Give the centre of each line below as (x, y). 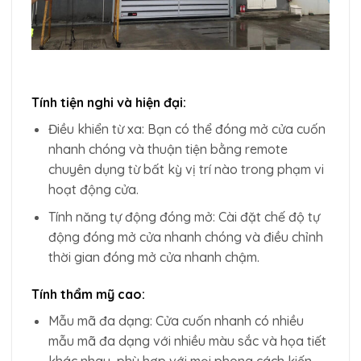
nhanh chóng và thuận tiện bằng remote (168, 149)
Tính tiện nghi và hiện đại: (109, 102)
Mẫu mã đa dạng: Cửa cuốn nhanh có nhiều (176, 321)
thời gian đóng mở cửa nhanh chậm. (154, 257)
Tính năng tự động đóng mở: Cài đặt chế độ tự (184, 217)
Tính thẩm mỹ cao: (88, 295)
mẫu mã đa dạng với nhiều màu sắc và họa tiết (187, 341)
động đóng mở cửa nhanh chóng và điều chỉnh (185, 237)
